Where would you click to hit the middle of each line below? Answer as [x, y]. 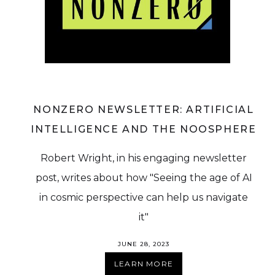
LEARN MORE [144, 264]
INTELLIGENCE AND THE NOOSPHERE [144, 130]
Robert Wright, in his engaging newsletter [144, 158]
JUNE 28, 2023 [144, 244]
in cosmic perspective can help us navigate [144, 198]
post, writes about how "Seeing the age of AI [144, 178]
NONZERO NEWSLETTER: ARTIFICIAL [144, 110]
